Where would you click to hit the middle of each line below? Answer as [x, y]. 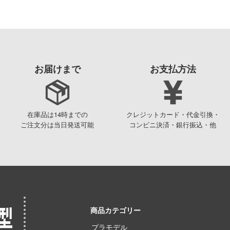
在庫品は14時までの [57, 114]
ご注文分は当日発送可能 [57, 125]
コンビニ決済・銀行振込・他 [173, 125]
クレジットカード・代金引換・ [173, 114]
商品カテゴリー [116, 210]
